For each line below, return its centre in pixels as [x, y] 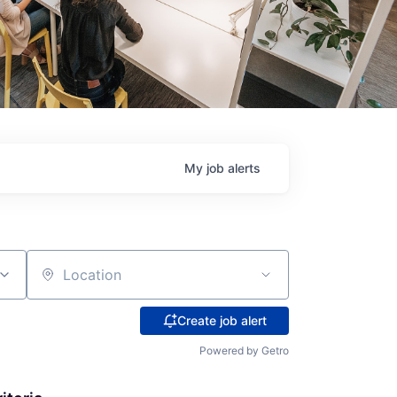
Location [54, 282]
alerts [244, 168]
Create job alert [222, 320]
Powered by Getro [244, 350]
